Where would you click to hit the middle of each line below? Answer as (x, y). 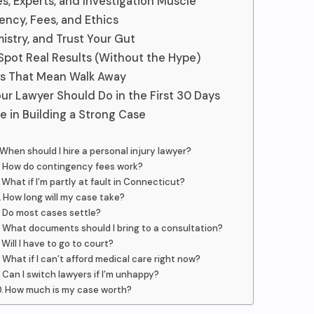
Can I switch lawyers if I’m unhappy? (81, 274)
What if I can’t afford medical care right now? (102, 259)
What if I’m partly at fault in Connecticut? (94, 182)
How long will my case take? (64, 197)
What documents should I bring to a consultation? (113, 228)
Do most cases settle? (52, 213)
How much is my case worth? (69, 290)
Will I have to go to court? (58, 244)
